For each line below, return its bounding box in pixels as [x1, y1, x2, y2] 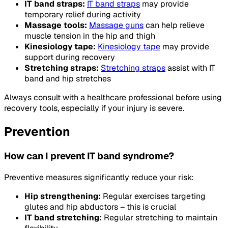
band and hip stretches [24, 73, 111, 84]
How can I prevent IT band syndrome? [4, 149, 174, 162]
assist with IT [165, 63, 215, 74]
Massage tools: [24, 20, 87, 31]
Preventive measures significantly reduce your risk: [4, 172, 194, 183]
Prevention [4, 123, 70, 139]
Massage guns [89, 20, 144, 31]
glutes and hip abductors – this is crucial [24, 201, 176, 212]
